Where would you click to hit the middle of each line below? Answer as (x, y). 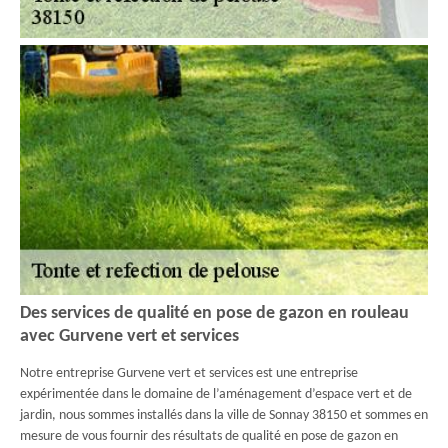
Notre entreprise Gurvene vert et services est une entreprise (189, 373)
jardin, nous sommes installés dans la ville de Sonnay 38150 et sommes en (224, 415)
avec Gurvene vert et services (129, 336)
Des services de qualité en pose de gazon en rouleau (214, 313)
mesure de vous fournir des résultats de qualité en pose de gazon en (209, 436)
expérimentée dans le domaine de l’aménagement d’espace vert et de (216, 394)
